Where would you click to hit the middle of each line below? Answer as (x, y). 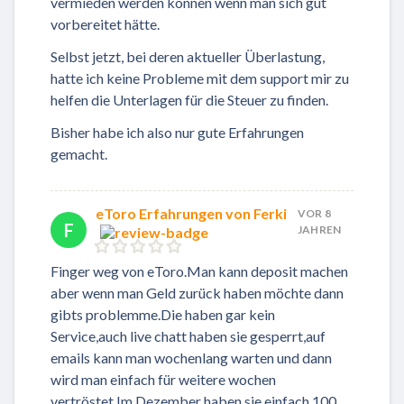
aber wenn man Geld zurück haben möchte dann (197, 293)
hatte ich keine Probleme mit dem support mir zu (200, 78)
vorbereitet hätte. (105, 24)
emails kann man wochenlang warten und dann (191, 358)
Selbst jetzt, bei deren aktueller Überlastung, (188, 57)
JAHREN (319, 230)
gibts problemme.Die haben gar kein (163, 315)
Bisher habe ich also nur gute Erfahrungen (177, 133)
